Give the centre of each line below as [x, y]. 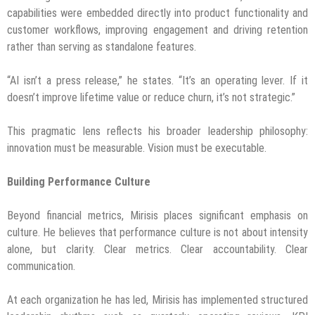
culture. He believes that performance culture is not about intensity [157, 233]
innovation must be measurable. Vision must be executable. [137, 148]
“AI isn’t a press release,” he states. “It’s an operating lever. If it [157, 81]
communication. [41, 266]
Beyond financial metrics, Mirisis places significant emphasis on [157, 216]
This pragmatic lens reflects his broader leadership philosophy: [157, 131]
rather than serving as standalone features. [102, 47]
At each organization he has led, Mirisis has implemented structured [157, 300]
